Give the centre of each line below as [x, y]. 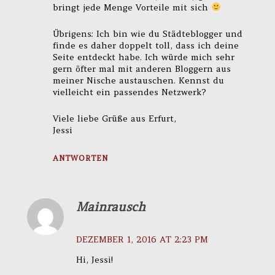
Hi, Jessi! [95, 259]
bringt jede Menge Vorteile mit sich [132, 7]
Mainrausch [111, 206]
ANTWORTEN [80, 158]
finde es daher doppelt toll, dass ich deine [145, 45]
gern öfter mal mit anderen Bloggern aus [141, 68]
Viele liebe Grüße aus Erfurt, [114, 118]
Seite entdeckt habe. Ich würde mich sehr [143, 57]
